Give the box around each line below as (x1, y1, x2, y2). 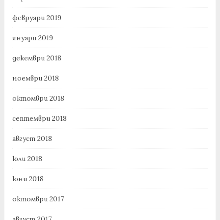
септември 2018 (12, 114, 67, 123)
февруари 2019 (12, 13, 61, 23)
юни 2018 (12, 174, 44, 184)
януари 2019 (12, 33, 53, 43)
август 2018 (12, 134, 52, 143)
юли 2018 (12, 154, 42, 164)
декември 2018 (12, 54, 61, 63)
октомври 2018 (12, 94, 64, 103)
